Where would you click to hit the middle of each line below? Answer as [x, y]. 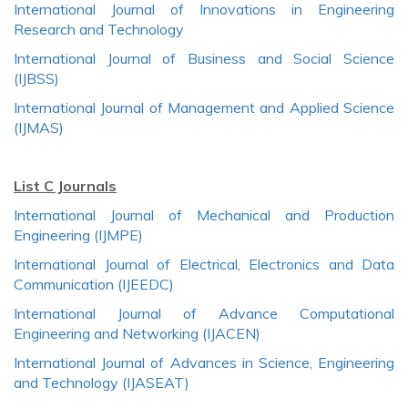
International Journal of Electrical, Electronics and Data [204, 264]
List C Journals [65, 185]
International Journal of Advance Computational [204, 313]
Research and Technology [99, 29]
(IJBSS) [36, 78]
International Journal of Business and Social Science [204, 58]
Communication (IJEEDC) [94, 284]
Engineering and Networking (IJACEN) [137, 333]
